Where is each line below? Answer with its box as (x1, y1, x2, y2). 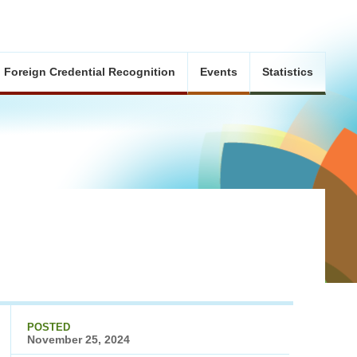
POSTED (26, 321, 70, 334)
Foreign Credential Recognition (4, 65, 175, 78)
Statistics (262, 65, 313, 78)
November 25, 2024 (26, 333, 130, 347)
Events (200, 65, 237, 78)
